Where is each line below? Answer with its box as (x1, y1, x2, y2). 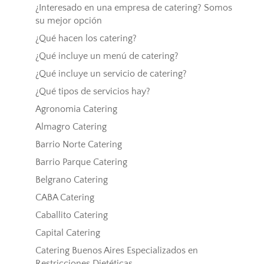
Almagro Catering (35, 121, 107, 133)
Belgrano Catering (35, 174, 108, 186)
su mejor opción (35, 15, 102, 27)
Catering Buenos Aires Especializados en (35, 245, 198, 256)
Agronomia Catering (35, 104, 117, 115)
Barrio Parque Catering (35, 157, 127, 168)
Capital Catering (35, 227, 100, 239)
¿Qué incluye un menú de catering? (35, 51, 179, 62)
